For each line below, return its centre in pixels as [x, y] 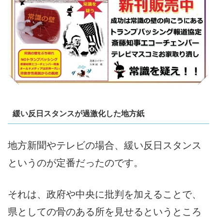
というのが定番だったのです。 [76, 163]
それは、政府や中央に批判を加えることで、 [105, 194]
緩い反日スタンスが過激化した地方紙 [78, 114]
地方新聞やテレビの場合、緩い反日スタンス [105, 145]
